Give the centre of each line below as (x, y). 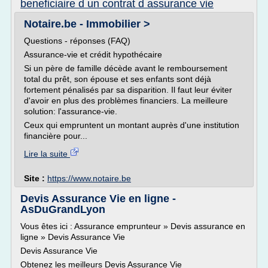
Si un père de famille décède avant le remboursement (126, 68)
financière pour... (56, 136)
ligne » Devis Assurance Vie (73, 237)
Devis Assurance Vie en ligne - (98, 199)
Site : (36, 178)
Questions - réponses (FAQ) (77, 41)
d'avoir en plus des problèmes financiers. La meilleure (126, 100)
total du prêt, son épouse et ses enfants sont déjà (118, 79)
